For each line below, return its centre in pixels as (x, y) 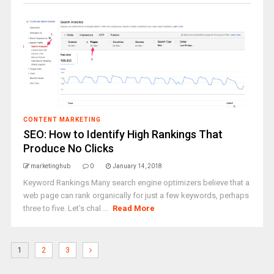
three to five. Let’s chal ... (66, 208)
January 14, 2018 (137, 166)
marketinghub (50, 166)
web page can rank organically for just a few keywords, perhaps (136, 195)
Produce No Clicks (68, 148)
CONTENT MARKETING (62, 120)
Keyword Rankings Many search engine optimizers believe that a (136, 183)
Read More (134, 208)
